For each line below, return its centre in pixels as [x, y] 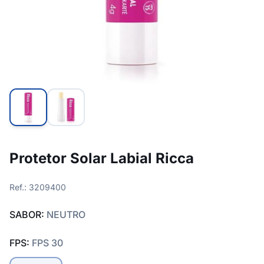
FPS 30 [47, 243]
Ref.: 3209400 [38, 187]
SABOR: [28, 214]
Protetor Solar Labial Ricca [102, 158]
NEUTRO [66, 214]
